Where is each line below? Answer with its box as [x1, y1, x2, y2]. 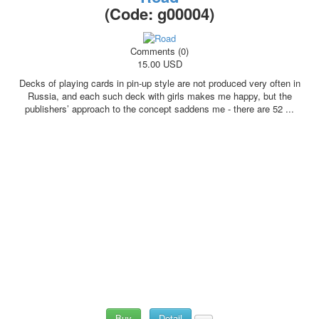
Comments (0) [130, 44, 189, 58]
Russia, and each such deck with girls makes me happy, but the [27, 89, 292, 103]
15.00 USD [137, 57, 182, 70]
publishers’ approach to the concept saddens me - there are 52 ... [25, 102, 294, 115]
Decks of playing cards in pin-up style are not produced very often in [19, 76, 300, 90]
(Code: [105, 2, 157, 26]
